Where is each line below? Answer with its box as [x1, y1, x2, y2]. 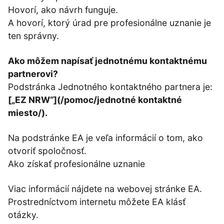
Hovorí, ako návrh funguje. [8, 4, 118, 15]
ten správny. [8, 30, 59, 41]
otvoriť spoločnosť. [8, 145, 86, 156]
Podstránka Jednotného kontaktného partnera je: [8, 81, 212, 92]
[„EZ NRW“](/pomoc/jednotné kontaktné [8, 94, 182, 105]
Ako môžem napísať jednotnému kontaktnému [8, 55, 207, 66]
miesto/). [8, 107, 47, 118]
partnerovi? [8, 68, 58, 79]
